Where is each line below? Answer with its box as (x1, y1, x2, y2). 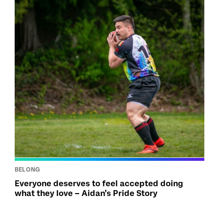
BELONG (15, 166, 40, 173)
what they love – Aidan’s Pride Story (15, 188, 157, 198)
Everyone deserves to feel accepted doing (15, 178, 183, 188)
